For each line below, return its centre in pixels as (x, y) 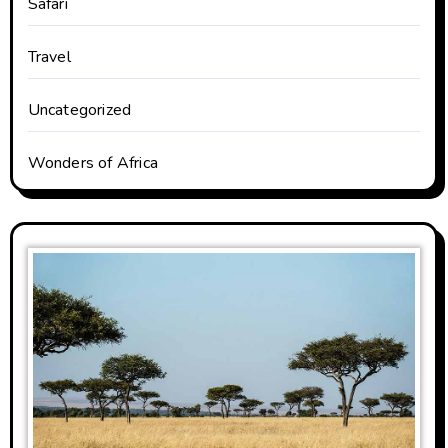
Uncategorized (79, 110)
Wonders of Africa (92, 163)
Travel (49, 57)
